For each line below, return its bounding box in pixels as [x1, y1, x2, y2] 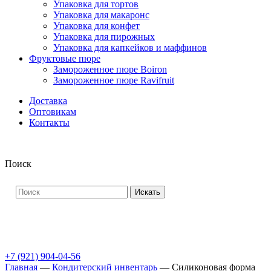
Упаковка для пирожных [53, 31, 155, 42]
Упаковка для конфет [53, 21, 140, 31]
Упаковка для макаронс [53, 10, 149, 20]
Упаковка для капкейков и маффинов [53, 42, 207, 53]
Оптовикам [29, 106, 76, 117]
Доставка [29, 96, 67, 106]
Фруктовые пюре [29, 53, 100, 64]
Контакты [29, 117, 70, 128]
